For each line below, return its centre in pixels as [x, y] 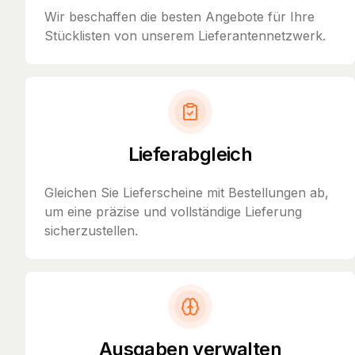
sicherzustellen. [91, 230]
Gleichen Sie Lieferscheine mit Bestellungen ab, [187, 192]
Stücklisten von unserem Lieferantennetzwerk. [185, 35]
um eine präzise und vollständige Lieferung [173, 211]
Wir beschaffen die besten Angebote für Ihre [179, 16]
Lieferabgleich [190, 154]
